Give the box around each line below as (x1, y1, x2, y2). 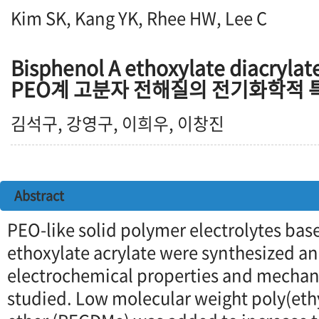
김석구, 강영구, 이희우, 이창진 (11, 110, 224, 136)
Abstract (14, 186, 64, 205)
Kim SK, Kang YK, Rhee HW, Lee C (11, 5, 267, 31)
